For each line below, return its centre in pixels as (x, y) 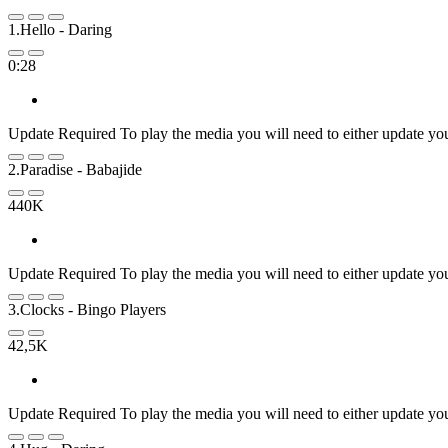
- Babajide (109, 169)
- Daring (85, 29)
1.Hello (31, 29)
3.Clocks (36, 309)
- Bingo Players (117, 309)
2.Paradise (40, 169)
